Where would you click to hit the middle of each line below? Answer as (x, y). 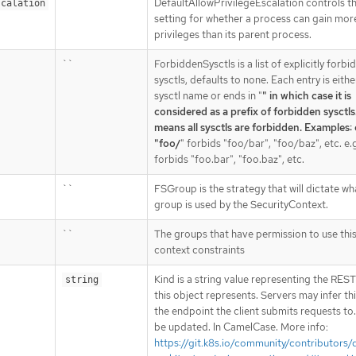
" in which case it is (307, 95)
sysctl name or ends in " (208, 95)
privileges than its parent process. (233, 34)
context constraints (199, 250)
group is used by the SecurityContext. (241, 204)
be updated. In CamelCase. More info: (241, 327)
